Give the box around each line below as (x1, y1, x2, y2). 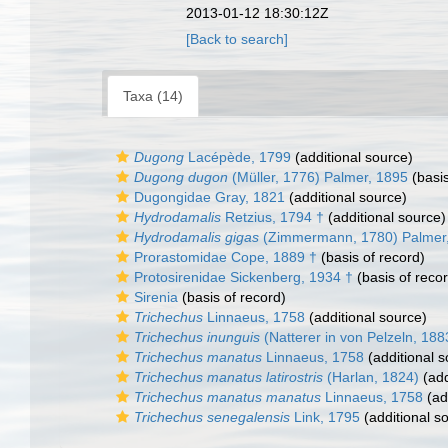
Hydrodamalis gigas (134, 229, 259, 245)
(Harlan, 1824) (323, 369, 419, 385)
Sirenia (134, 289, 178, 305)
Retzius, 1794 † (221, 209, 324, 225)
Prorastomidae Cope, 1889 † (134, 249, 317, 265)
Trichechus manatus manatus (134, 389, 321, 405)
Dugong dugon (134, 169, 228, 185)
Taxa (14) (123, 88, 183, 104)
